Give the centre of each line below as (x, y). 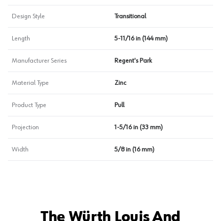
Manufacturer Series (39, 61)
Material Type (30, 83)
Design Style (28, 16)
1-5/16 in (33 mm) (139, 127)
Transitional (130, 16)
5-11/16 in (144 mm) (141, 38)
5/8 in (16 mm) (134, 149)
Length (21, 38)
